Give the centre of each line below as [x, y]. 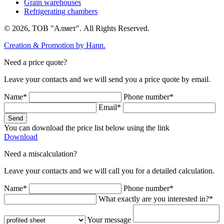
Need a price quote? [35, 62]
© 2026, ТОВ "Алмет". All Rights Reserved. [77, 28]
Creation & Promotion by [45, 45]
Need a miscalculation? [40, 154]
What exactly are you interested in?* [156, 199]
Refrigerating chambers [61, 11]
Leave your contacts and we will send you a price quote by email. [107, 79]
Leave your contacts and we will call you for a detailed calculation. [109, 171]
